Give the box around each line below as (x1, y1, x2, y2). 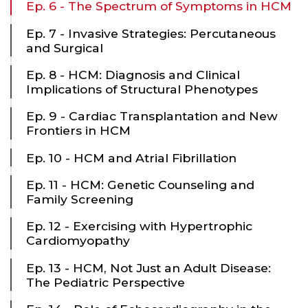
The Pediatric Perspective (26, 274, 185, 289)
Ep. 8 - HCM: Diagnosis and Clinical (26, 67, 240, 82)
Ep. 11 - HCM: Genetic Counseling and (26, 177, 254, 192)
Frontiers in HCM (26, 123, 131, 138)
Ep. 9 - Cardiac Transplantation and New (26, 109, 278, 124)
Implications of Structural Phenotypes (26, 81, 258, 96)
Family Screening (26, 192, 133, 206)
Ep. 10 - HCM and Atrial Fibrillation (26, 150, 236, 165)
